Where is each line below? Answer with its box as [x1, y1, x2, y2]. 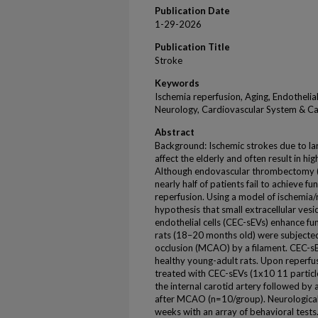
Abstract [155, 126, 194, 138]
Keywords [155, 77, 199, 89]
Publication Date [155, 5, 230, 16]
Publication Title [155, 41, 230, 53]
